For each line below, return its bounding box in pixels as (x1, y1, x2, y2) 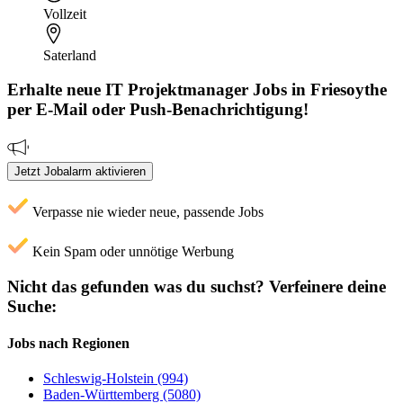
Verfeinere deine (264, 276, 386, 296)
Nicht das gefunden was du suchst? (7, 276, 264, 296)
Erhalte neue (7, 80, 105, 100)
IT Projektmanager (105, 80, 248, 100)
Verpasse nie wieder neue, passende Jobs (29, 203, 264, 219)
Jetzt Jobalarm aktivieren (14, 164, 146, 178)
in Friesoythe (291, 80, 387, 100)
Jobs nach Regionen (7, 335, 130, 351)
